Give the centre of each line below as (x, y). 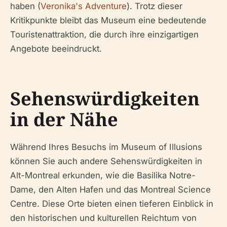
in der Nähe (64, 119)
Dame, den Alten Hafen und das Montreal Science (110, 189)
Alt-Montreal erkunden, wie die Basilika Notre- (103, 175)
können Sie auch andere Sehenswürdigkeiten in (106, 161)
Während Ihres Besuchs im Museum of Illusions (106, 147)
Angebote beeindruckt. (56, 48)
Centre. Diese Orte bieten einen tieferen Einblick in (112, 203)
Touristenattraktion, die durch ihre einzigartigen (104, 34)
